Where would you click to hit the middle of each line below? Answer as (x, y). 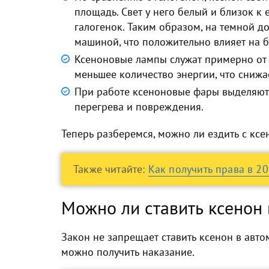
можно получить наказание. (128, 252)
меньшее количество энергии (145, 74)
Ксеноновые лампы (122, 59)
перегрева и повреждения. (139, 107)
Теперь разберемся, (110, 134)
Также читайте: (111, 169)
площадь (95, 12)
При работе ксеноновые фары (148, 92)
